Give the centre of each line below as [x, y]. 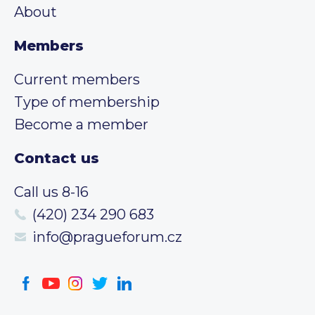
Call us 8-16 [51, 192]
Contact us [57, 158]
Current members [77, 79]
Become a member [81, 124]
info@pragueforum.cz [107, 237]
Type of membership [87, 102]
